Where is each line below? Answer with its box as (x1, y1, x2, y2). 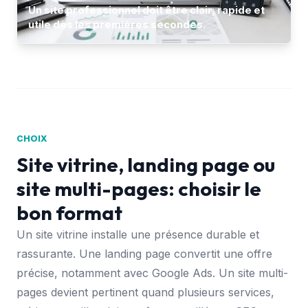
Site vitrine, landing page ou (16, 151, 275, 177)
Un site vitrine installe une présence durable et (16, 227, 259, 241)
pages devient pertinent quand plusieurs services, (16, 285, 274, 299)
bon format (16, 199, 122, 225)
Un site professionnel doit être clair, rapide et (28, 4, 265, 17)
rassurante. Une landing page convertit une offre (16, 246, 272, 261)
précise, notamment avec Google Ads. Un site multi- (16, 265, 288, 280)
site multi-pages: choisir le (16, 175, 261, 201)
